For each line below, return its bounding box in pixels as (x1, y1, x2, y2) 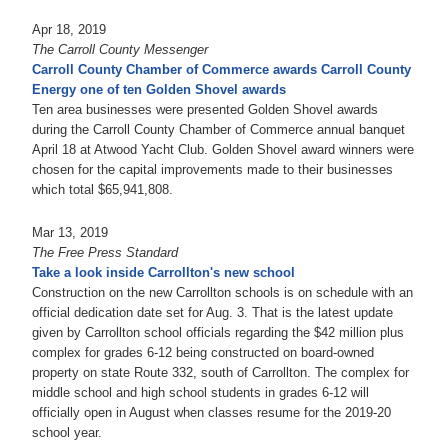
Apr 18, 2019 (32, 21, 106, 37)
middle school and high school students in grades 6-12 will (32, 384, 369, 400)
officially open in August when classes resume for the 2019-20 (32, 404, 391, 420)
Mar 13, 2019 (32, 224, 108, 240)
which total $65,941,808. (32, 181, 173, 197)
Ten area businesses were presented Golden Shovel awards (32, 101, 378, 117)
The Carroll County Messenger (32, 41, 208, 57)
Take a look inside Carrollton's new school (32, 264, 295, 280)
